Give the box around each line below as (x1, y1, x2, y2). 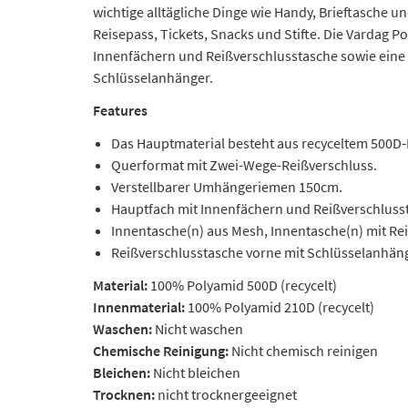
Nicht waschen (155, 320, 243, 338)
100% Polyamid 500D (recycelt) (150, 276, 337, 294)
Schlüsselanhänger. (93, 68, 213, 87)
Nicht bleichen (153, 363, 240, 382)
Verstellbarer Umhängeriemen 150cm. (111, 178, 342, 196)
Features (93, 101, 148, 119)
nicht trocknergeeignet (158, 385, 297, 403)
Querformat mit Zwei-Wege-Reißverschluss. (111, 156, 377, 174)
